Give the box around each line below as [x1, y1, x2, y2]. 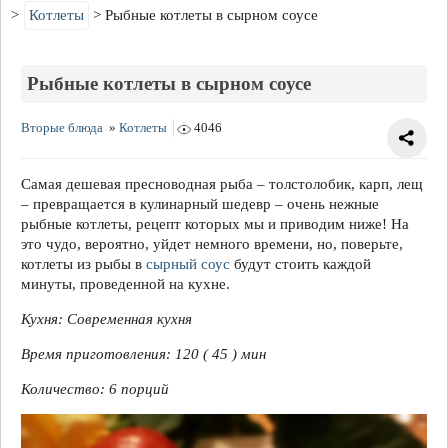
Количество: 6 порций [21, 381, 169, 397]
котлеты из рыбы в [21, 256, 146, 272]
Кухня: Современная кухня [21, 311, 192, 327]
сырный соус [146, 256, 230, 272]
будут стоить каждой [230, 256, 371, 272]
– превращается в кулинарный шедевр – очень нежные [21, 196, 379, 212]
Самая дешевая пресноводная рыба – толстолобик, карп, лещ [21, 176, 423, 192]
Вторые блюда [21, 120, 103, 135]
